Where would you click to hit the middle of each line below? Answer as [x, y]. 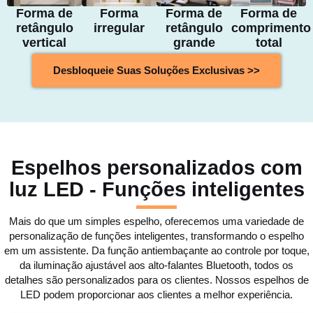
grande [194, 43]
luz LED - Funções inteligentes [156, 190]
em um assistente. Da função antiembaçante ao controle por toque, [156, 251]
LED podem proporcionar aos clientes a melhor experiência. [156, 295]
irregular [119, 28]
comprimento [271, 28]
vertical [44, 43]
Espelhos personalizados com [156, 168]
